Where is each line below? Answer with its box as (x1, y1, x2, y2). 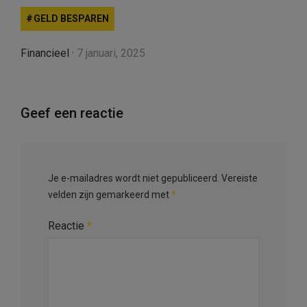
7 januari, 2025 (77, 46, 145, 60)
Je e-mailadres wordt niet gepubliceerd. (48, 172, 219, 184)
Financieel (21, 46, 69, 60)
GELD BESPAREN (34, 12, 109, 24)
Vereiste (221, 172, 258, 184)
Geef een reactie (21, 104, 123, 121)
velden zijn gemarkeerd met (48, 188, 171, 200)
